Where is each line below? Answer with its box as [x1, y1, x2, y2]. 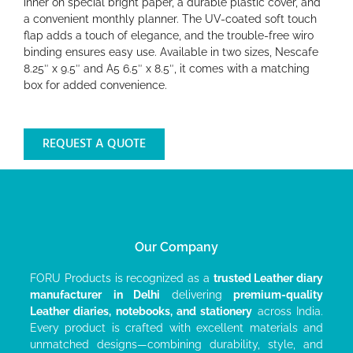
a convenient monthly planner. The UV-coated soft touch [24, 12, 317, 25]
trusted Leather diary [213, 271, 323, 284]
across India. [252, 304, 324, 318]
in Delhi [113, 288, 160, 301]
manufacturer [30, 288, 102, 301]
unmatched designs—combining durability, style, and [30, 337, 323, 351]
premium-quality [233, 288, 323, 301]
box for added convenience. [24, 78, 167, 91]
